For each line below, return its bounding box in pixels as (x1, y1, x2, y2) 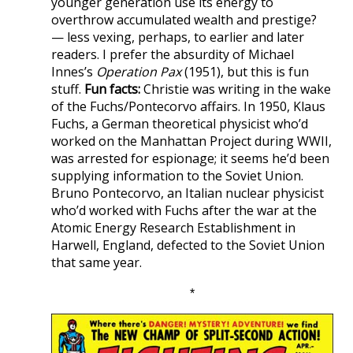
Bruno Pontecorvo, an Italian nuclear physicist (51, 184, 324, 202)
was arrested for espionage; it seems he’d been (51, 149, 329, 167)
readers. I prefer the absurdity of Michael (51, 45, 294, 63)
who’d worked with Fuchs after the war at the (51, 201, 317, 219)
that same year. (51, 253, 142, 271)
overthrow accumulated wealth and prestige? (51, 10, 317, 28)
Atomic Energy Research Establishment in (51, 218, 295, 236)
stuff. (51, 80, 84, 98)
